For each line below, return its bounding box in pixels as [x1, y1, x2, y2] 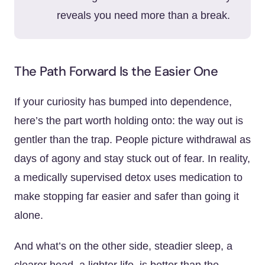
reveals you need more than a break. [57, 9, 230, 21]
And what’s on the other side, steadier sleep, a [14, 240, 232, 252]
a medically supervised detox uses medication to [14, 172, 243, 183]
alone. [14, 209, 43, 221]
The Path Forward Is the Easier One [14, 63, 218, 80]
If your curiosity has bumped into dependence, [14, 96, 232, 108]
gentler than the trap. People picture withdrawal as [14, 134, 251, 146]
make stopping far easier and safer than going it [14, 190, 239, 202]
